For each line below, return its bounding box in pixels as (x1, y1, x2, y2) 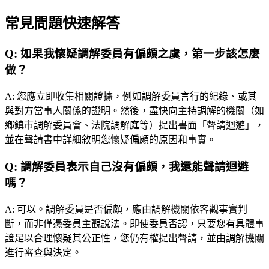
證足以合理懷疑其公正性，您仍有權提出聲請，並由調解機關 (5, 232, 264, 243)
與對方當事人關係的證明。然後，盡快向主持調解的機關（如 (5, 106, 264, 116)
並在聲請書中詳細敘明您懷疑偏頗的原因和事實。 (5, 134, 216, 145)
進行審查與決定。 (5, 247, 82, 258)
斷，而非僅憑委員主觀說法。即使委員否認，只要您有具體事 (5, 218, 264, 229)
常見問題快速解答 (5, 16, 120, 32)
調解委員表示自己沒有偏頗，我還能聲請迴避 (20, 160, 249, 173)
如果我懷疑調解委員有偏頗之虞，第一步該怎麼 (20, 47, 260, 61)
